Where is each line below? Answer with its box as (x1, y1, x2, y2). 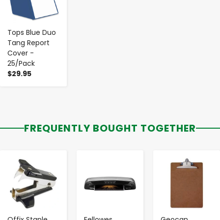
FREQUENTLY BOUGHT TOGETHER (24, 121, 196, 135)
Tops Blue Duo (7, 27, 56, 37)
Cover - (7, 48, 34, 58)
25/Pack (7, 58, 35, 68)
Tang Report (7, 37, 50, 48)
